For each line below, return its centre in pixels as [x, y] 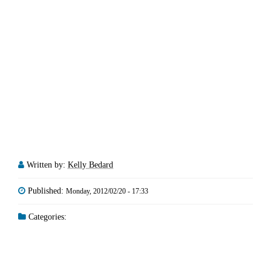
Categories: [46, 217]
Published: [47, 191]
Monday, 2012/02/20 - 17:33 [107, 191]
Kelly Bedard [90, 165]
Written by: [47, 165]
